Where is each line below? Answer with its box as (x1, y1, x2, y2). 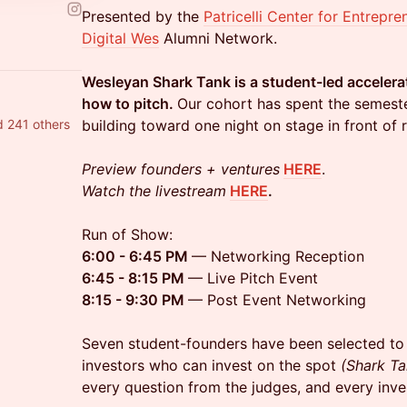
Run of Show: (82, 225, 173, 243)
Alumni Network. (159, 29, 277, 47)
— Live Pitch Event (188, 269, 318, 287)
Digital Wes (82, 29, 159, 47)
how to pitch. (82, 94, 177, 113)
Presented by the (82, 7, 203, 25)
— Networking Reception (192, 247, 364, 265)
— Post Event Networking (188, 291, 366, 309)
